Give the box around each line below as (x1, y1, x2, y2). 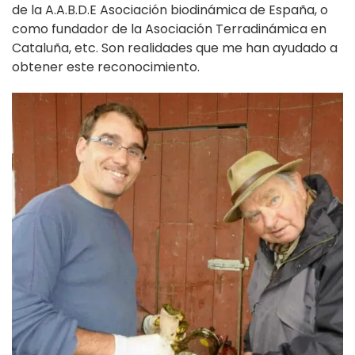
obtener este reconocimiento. (12, 57, 203, 76)
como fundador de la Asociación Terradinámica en (12, 19, 326, 38)
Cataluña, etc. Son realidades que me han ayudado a (12, 38, 338, 57)
